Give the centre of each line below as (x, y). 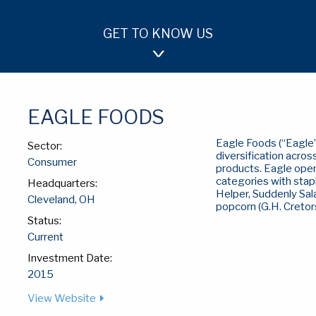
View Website (61, 298)
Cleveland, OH (61, 200)
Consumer (52, 162)
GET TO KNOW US (158, 34)
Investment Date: (69, 258)
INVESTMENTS (254, 81)
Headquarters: (62, 183)
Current (45, 237)
